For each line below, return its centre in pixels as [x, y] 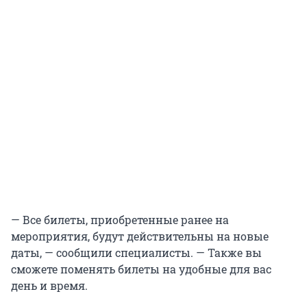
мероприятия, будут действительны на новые [140, 236]
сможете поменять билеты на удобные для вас [141, 269]
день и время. [49, 286]
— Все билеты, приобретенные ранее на [120, 220]
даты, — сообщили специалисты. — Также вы [136, 253]
